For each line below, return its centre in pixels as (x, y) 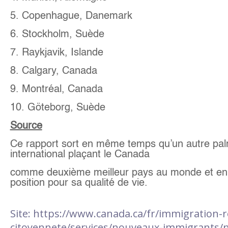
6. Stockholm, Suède (57, 34)
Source (26, 126)
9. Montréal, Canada (56, 89)
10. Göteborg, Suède (58, 108)
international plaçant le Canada (80, 154)
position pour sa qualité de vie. (79, 183)
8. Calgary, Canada (53, 71)
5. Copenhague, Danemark (71, 16)
